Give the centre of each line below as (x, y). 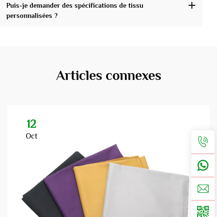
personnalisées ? (32, 15)
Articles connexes (108, 76)
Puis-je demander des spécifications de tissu (75, 5)
